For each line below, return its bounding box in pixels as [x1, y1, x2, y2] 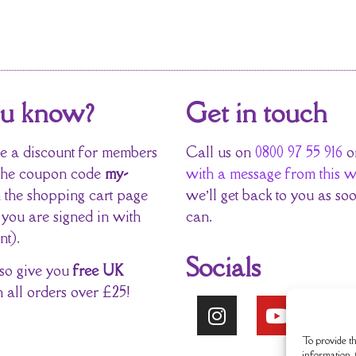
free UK [73, 261, 124, 281]
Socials [186, 250, 261, 284]
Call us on [186, 141, 255, 161]
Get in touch [186, 95, 327, 130]
